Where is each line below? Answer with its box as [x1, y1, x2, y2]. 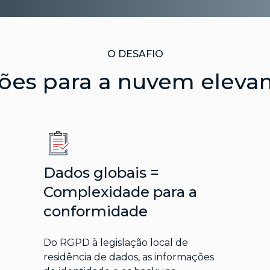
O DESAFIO [107, 48, 163, 60]
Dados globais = [43, 164, 159, 182]
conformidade [43, 202, 148, 221]
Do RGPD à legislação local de [43, 237, 188, 249]
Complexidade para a [43, 183, 197, 201]
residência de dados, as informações [43, 251, 214, 263]
